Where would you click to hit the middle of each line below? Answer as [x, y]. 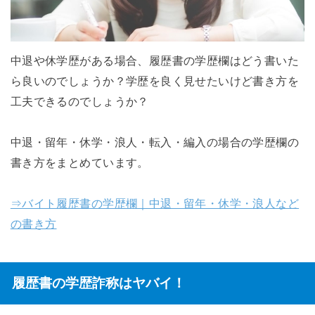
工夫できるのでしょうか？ [79, 102]
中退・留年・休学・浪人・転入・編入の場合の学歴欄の [155, 142]
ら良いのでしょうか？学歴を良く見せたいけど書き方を [155, 81]
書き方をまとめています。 [79, 162]
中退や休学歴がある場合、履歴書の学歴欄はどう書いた [155, 61]
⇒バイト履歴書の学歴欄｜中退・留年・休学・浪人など [155, 203]
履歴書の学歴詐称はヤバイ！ [98, 283]
